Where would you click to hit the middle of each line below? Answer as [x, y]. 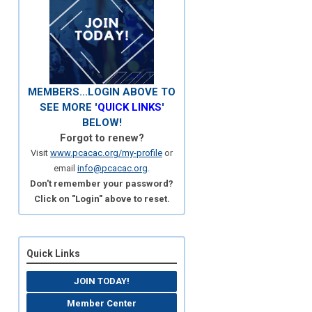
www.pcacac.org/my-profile [106, 153]
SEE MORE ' [68, 107]
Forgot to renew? [102, 138]
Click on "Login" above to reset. [102, 198]
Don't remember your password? [102, 183]
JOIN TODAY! [102, 281]
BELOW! [102, 122]
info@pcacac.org [112, 168]
